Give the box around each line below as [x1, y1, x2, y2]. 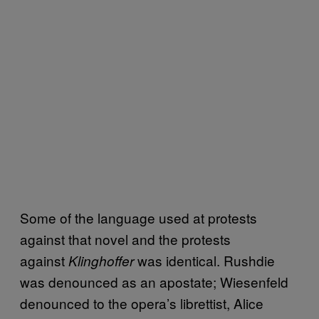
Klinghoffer [68, 251, 134, 270]
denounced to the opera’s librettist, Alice [20, 293, 263, 313]
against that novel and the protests [20, 229, 231, 249]
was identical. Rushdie [134, 251, 275, 270]
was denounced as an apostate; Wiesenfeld [20, 272, 288, 291]
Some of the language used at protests [20, 208, 257, 227]
